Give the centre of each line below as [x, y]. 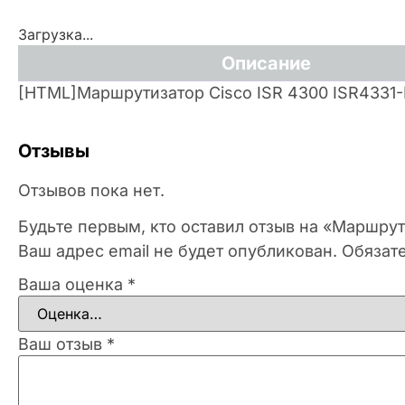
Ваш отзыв [62, 344]
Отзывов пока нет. [91, 190]
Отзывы [54, 151]
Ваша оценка [73, 285]
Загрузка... [56, 34]
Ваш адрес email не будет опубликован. [178, 251]
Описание [266, 63]
